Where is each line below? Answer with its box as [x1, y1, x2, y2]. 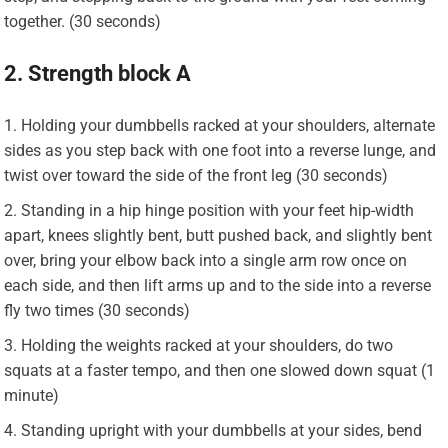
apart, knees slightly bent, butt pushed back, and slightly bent [4, 225, 433, 245]
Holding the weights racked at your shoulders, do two [21, 335, 394, 355]
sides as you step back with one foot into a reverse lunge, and [4, 140, 437, 160]
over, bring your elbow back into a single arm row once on [4, 250, 408, 270]
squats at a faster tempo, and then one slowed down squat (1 [4, 360, 436, 380]
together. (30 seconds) [4, 11, 162, 31]
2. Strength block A [4, 60, 192, 86]
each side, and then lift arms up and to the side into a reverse [4, 275, 432, 295]
